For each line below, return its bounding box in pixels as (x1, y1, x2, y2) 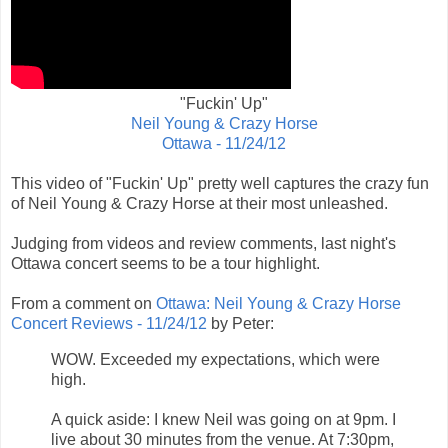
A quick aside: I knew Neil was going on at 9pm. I (51, 410, 396, 428)
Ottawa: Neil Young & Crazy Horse (156, 294, 401, 312)
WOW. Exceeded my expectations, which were (51, 350, 380, 368)
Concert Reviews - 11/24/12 (11, 314, 207, 332)
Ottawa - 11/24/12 (162, 134, 286, 152)
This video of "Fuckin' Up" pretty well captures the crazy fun (11, 174, 429, 192)
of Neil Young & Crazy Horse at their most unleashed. (11, 194, 388, 212)
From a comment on (11, 294, 156, 312)
